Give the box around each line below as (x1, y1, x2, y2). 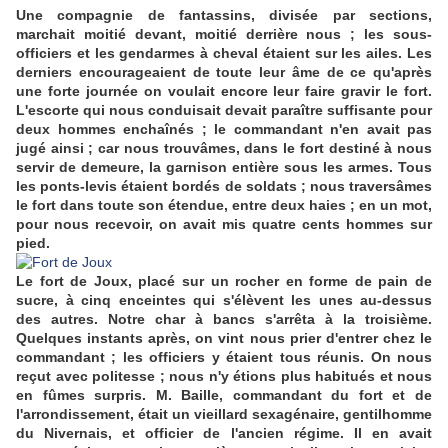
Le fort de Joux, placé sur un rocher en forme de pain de (16, 273, 432, 290)
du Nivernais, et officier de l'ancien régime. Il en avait (16, 425, 432, 442)
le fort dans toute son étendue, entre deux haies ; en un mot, (16, 197, 432, 214)
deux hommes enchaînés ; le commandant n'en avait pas (16, 121, 432, 138)
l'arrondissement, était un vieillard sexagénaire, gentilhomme (16, 406, 432, 423)
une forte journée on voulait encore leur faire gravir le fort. (16, 83, 432, 100)
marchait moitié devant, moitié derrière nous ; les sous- (16, 26, 432, 43)
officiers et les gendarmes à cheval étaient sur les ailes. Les (16, 45, 432, 62)
